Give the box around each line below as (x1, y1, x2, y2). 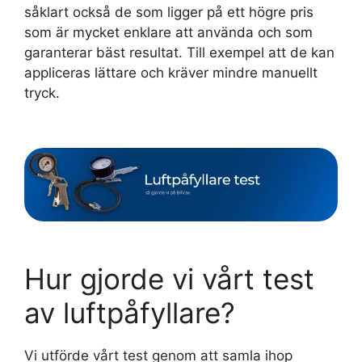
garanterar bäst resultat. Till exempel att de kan (24, 44, 335, 61)
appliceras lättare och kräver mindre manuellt (24, 64, 318, 81)
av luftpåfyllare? (24, 296, 235, 330)
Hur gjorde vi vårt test (24, 262, 314, 297)
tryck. (24, 84, 60, 101)
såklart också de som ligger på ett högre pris (24, 3, 314, 20)
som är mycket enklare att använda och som (24, 23, 313, 40)
